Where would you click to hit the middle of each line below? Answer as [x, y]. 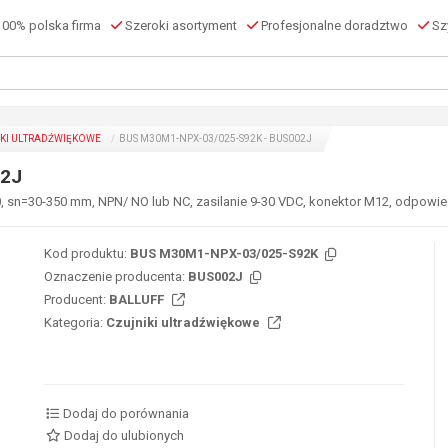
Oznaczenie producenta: [114, 276]
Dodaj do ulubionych [124, 435]
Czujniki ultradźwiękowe [184, 322]
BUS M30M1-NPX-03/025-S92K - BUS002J [214, 138]
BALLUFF [138, 299]
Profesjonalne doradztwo [333, 25]
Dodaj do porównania [126, 413]
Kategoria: [73, 322]
